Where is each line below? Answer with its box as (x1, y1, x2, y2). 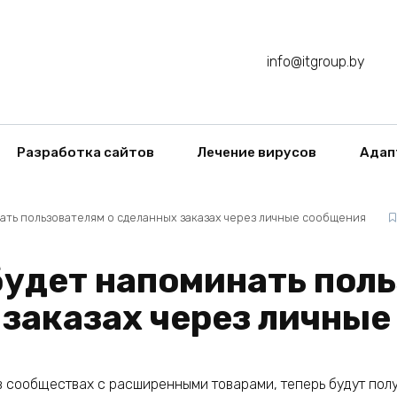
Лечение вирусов (197, 144, 317, 160)
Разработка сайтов (16, 144, 154, 160)
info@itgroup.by (266, 53, 365, 70)
